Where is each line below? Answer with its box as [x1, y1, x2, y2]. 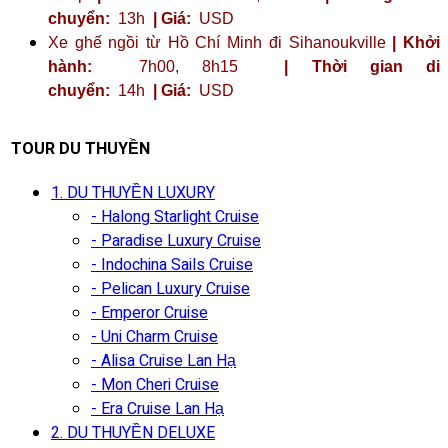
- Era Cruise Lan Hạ [91, 396, 224, 421]
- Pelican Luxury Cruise [91, 276, 250, 301]
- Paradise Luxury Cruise [91, 228, 261, 253]
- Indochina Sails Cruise [91, 252, 253, 277]
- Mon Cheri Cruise [91, 372, 219, 397]
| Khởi [392, 33, 441, 51]
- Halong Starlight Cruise [91, 204, 259, 229]
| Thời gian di [261, 57, 440, 75]
